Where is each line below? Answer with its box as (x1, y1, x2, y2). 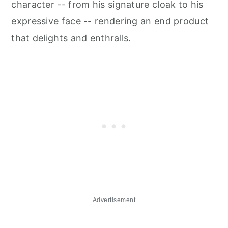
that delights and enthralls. (11, 33, 131, 44)
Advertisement (92, 196, 136, 204)
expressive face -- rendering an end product (11, 16, 209, 27)
